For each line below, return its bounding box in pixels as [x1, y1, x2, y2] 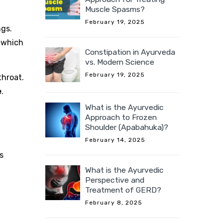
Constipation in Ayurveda [85, 47, 175, 57]
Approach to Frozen [85, 112, 157, 122]
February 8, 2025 [85, 199, 142, 207]
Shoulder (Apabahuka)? [85, 122, 168, 132]
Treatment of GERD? [85, 185, 161, 195]
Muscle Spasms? [85, 4, 145, 14]
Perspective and [85, 175, 144, 185]
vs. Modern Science [85, 57, 154, 67]
